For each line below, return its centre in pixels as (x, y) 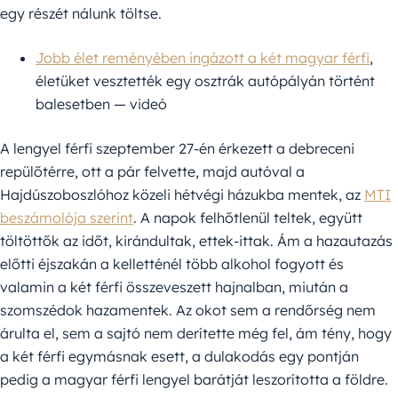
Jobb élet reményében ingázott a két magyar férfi (203, 58)
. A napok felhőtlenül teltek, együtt (248, 218)
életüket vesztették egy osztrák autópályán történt (205, 81)
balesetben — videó (101, 104)
